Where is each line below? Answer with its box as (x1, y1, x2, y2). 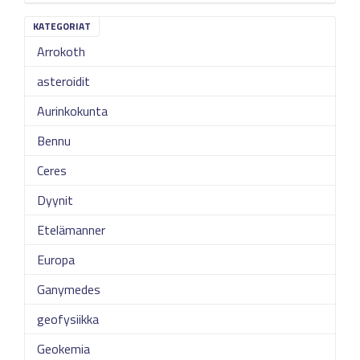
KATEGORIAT (33, 18, 91, 34)
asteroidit (37, 72, 90, 91)
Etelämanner (37, 220, 105, 239)
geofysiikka (37, 309, 99, 329)
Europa (37, 250, 75, 269)
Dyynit (37, 190, 73, 210)
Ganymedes (37, 280, 100, 299)
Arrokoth (37, 42, 85, 61)
